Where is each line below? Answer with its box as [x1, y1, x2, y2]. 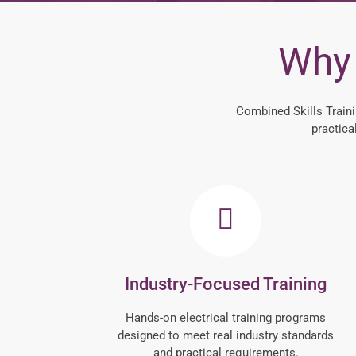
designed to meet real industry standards [118, 328, 334, 343]
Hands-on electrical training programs [126, 311, 326, 326]
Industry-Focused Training [125, 274, 327, 295]
